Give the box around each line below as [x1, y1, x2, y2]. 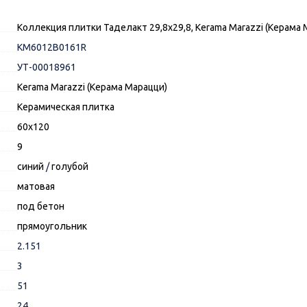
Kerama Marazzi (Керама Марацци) [17, 82, 167, 93]
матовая [17, 181, 55, 193]
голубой [51, 161, 88, 173]
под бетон [17, 201, 64, 212]
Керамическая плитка [17, 101, 114, 113]
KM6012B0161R [17, 42, 86, 53]
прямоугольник [17, 221, 87, 232]
